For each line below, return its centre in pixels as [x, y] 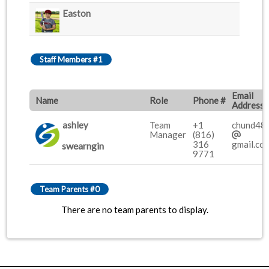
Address [248, 105]
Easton [77, 13]
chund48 [249, 125]
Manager [168, 134]
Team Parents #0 [70, 189]
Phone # [209, 100]
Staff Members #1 [71, 59]
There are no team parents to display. [134, 210]
